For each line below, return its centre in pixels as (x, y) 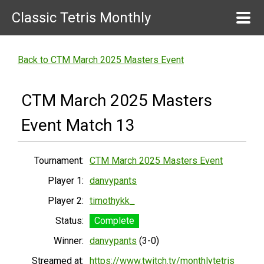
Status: (70, 221)
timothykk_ (112, 201)
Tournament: (59, 161)
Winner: (69, 241)
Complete (114, 221)
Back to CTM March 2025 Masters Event (101, 60)
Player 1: (66, 181)
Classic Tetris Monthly (81, 18)
